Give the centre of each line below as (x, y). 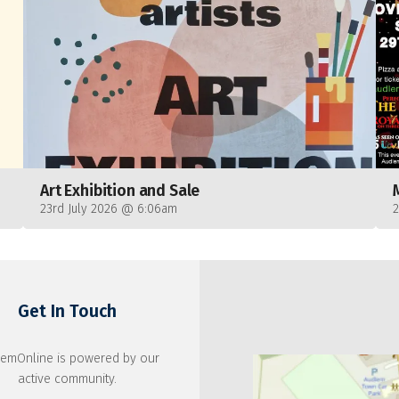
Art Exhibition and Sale (120, 191)
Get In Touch (67, 312)
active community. (67, 379)
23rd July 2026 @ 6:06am (108, 208)
